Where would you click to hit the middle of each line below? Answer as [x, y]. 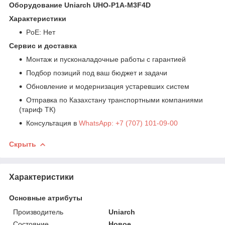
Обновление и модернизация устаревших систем [108, 86]
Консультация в [52, 123]
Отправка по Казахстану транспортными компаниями [115, 100]
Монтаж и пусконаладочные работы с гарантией [106, 59]
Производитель [38, 212]
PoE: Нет [41, 32]
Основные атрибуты [46, 198]
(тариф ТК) [37, 109]
